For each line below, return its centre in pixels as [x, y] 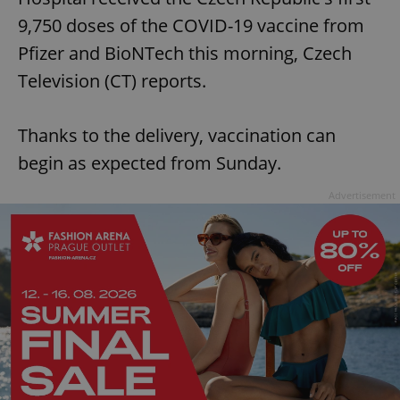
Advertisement [362, 196]
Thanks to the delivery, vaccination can [177, 136]
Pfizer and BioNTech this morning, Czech [185, 54]
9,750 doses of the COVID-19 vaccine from [191, 26]
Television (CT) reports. [112, 81]
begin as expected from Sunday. [150, 163]
